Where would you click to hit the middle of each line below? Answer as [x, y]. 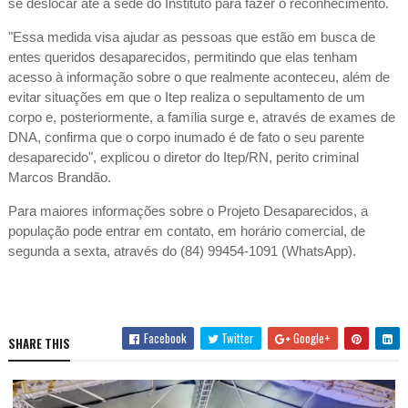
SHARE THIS [39, 344]
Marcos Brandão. [61, 178]
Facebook [164, 338]
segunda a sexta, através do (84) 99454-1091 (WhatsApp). [182, 251]
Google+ [311, 338]
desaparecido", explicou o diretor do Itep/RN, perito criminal [183, 158]
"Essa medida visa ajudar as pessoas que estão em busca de [191, 37]
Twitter [237, 338]
